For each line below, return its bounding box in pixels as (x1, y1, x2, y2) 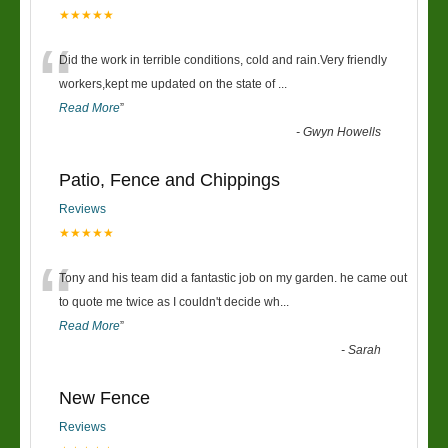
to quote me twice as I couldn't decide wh (59, 295, 280, 309)
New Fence (59, 388, 150, 408)
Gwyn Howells (303, 125, 382, 139)
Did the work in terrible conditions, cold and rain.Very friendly (59, 53, 387, 67)
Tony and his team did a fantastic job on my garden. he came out (59, 271, 407, 285)
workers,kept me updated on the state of (59, 77, 278, 91)
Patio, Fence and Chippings (59, 170, 280, 190)
